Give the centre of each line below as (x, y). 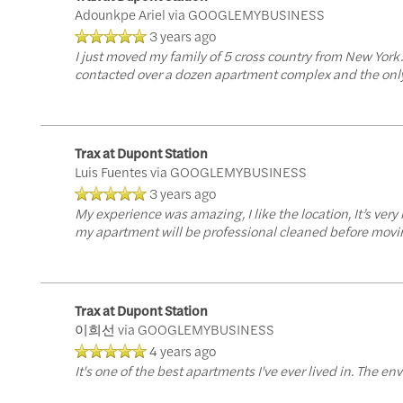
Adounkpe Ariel (120, 14)
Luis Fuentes (111, 171)
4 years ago (182, 350)
